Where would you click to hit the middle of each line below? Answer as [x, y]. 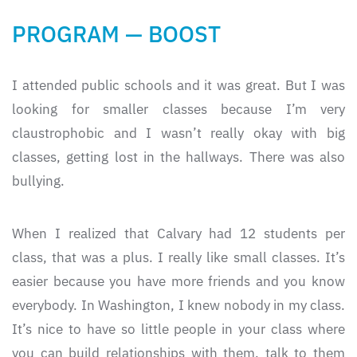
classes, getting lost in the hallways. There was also [178, 157]
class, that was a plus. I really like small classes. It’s [178, 258]
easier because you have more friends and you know [178, 282]
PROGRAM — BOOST [116, 34]
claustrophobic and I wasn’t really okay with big [178, 133]
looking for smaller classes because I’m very [178, 110]
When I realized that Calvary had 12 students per [178, 234]
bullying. [38, 181]
